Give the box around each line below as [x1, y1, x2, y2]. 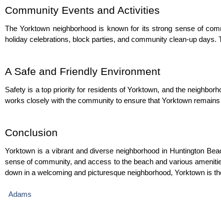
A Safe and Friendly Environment [5, 66, 160, 77]
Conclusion [5, 127, 58, 139]
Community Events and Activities [5, 4, 160, 16]
